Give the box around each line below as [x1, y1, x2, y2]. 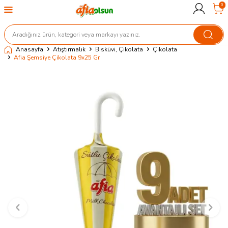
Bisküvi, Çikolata [95, 45, 143, 53]
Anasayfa [16, 45, 43, 53]
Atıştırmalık [53, 45, 85, 53]
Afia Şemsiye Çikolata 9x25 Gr [14, 53, 100, 62]
